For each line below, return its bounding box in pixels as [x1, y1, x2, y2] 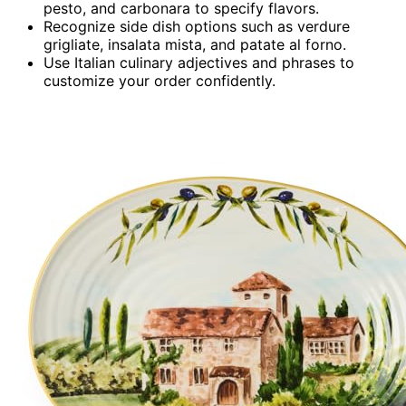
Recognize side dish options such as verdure [43, 16, 350, 35]
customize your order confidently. [43, 71, 275, 90]
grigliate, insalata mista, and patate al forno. [43, 34, 346, 53]
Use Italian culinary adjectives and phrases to [43, 53, 354, 72]
